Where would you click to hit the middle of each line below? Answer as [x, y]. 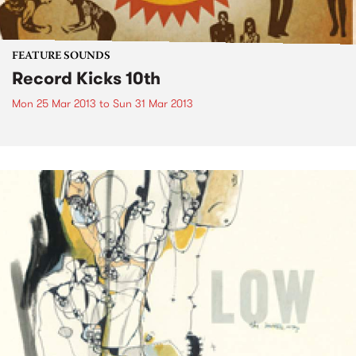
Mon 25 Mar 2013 [54, 104]
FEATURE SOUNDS [61, 57]
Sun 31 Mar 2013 [153, 104]
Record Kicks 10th [86, 79]
